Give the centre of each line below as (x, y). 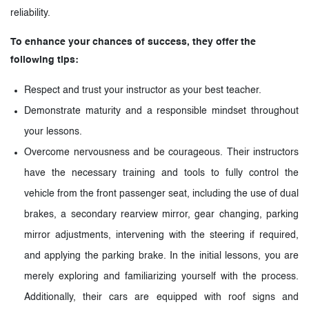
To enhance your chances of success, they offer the (133, 42)
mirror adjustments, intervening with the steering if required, (161, 235)
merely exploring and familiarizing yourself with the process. (161, 276)
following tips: (44, 60)
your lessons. (53, 131)
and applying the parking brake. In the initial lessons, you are (161, 256)
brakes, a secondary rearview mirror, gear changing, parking (161, 214)
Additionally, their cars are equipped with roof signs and (161, 297)
